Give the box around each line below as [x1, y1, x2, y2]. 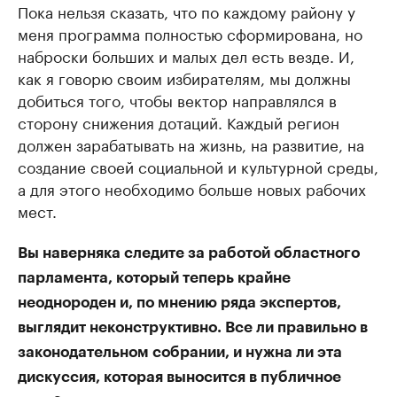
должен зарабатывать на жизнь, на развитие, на [18, 132, 364, 156]
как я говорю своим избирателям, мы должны [18, 66, 351, 90]
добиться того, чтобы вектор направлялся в [18, 88, 337, 112]
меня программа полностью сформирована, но [18, 21, 362, 45]
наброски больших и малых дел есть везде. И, [18, 43, 354, 67]
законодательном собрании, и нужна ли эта [18, 345, 342, 361]
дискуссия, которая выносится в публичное [18, 370, 341, 385]
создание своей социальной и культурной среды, [18, 154, 378, 178]
